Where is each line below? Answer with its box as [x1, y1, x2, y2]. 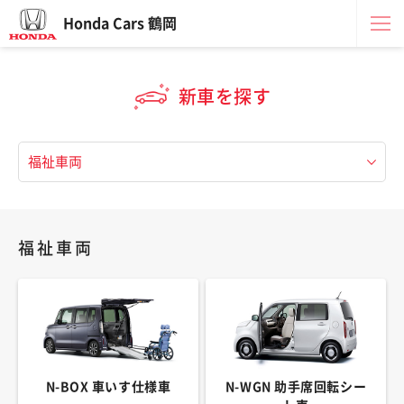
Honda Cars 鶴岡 [63, 16, 177, 31]
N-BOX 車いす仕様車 [45, 381, 171, 393]
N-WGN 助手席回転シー [225, 381, 367, 393]
